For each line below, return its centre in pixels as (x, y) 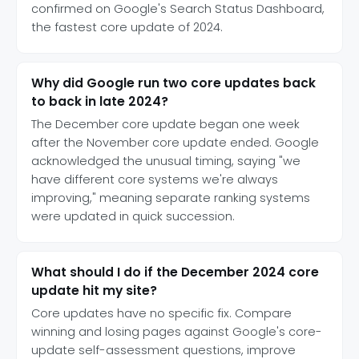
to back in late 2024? (100, 101)
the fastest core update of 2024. (127, 27)
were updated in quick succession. (133, 216)
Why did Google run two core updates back (173, 83)
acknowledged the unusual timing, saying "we (166, 161)
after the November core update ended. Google (175, 142)
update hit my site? (94, 290)
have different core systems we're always (155, 179)
